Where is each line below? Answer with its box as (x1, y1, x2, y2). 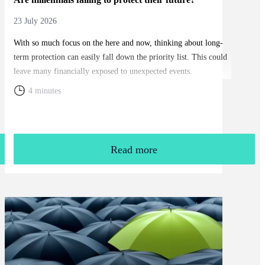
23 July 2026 (13, 16, 57, 25)
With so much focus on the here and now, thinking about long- (13, 38, 223, 47)
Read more (111, 144, 158, 156)
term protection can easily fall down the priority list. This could (13, 52, 227, 62)
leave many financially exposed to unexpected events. (13, 66, 192, 76)
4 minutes (28, 86, 61, 95)
